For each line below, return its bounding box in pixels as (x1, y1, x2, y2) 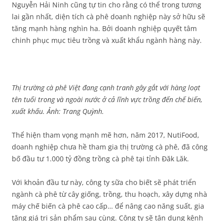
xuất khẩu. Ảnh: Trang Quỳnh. (12, 107, 104, 116)
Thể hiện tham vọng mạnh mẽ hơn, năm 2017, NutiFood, (12, 130, 199, 140)
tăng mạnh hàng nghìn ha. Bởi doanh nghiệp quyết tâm (12, 24, 197, 33)
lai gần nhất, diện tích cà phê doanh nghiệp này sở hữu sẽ (12, 12, 205, 21)
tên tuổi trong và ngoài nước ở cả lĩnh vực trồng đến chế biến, (12, 95, 202, 104)
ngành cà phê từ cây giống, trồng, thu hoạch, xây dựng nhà (12, 189, 207, 199)
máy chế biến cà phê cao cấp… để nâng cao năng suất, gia (12, 201, 204, 211)
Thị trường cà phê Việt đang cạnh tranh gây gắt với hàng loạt (12, 83, 200, 92)
